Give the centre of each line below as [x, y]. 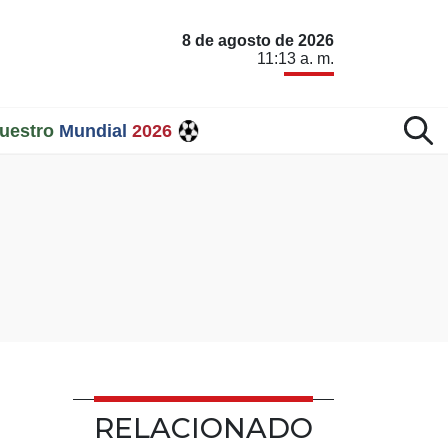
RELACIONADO [203, 428]
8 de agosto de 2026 [258, 40]
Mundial [92, 130]
